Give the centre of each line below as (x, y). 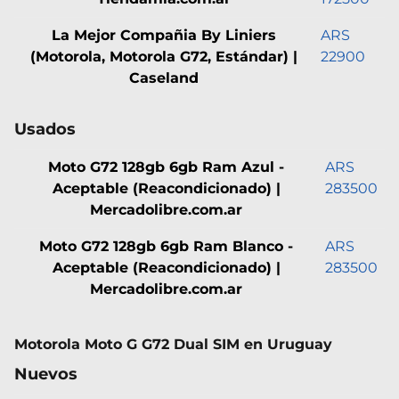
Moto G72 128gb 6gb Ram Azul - (166, 167)
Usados (45, 129)
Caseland (164, 77)
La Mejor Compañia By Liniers (164, 35)
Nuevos (46, 374)
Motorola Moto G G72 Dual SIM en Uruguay (173, 344)
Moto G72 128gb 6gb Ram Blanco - (166, 246)
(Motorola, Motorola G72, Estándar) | (164, 56)
